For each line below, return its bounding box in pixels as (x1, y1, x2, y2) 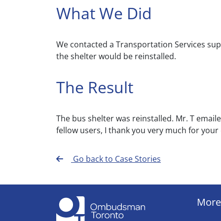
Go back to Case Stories (71, 153, 161, 164)
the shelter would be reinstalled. (56, 51, 176, 62)
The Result (56, 76, 133, 98)
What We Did (56, 2, 152, 24)
